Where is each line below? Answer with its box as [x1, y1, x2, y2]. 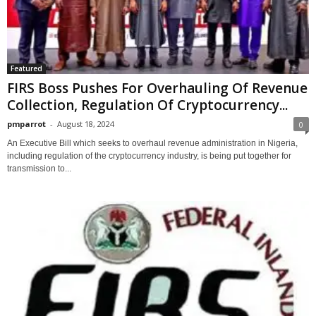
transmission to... [7, 164, 71, 174]
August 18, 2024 [57, 119, 114, 130]
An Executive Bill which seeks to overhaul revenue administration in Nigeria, [7, 138, 298, 149]
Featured [11, 63, 42, 74]
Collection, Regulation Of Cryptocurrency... [7, 96, 288, 115]
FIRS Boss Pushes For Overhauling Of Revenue [7, 79, 308, 98]
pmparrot [7, 119, 46, 130]
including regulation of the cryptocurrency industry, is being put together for [7, 151, 291, 162]
